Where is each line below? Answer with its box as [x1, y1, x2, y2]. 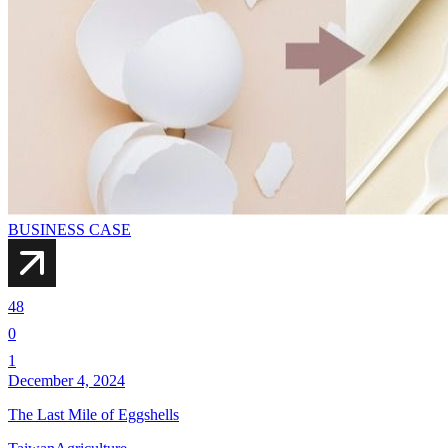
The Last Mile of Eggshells [8, 406, 179, 424]
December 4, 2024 [8, 372, 125, 390]
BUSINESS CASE [8, 221, 131, 239]
